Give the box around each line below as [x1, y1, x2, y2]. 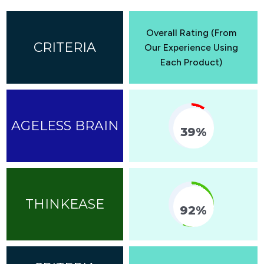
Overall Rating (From [146, 27, 236, 38]
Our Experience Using [144, 41, 238, 53]
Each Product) [160, 56, 222, 68]
